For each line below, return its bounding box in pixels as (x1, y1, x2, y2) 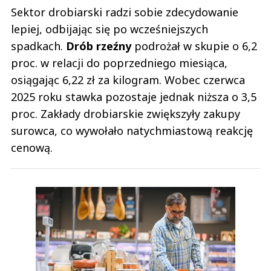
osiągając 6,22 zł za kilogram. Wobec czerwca (11, 73, 245, 88)
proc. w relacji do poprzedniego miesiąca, (11, 56, 227, 71)
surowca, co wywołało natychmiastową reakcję (11, 123, 253, 139)
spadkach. (11, 39, 66, 54)
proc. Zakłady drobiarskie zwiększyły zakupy (11, 106, 240, 122)
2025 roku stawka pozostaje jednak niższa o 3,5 (11, 90, 256, 105)
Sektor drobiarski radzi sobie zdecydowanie (11, 5, 238, 20)
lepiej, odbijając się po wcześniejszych (11, 22, 208, 37)
